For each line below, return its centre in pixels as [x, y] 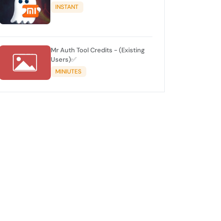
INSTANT [67, 7]
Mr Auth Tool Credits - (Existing [97, 50]
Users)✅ [63, 59]
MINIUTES [69, 72]
